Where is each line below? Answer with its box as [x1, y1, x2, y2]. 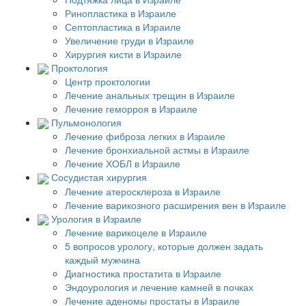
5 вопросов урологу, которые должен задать [65, 238, 263, 253]
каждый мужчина [65, 252, 140, 266]
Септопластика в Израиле [65, 19, 181, 33]
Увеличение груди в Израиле [65, 33, 194, 47]
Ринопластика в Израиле [65, 5, 176, 20]
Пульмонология [51, 115, 122, 129]
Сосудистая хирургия [51, 170, 147, 184]
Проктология [51, 60, 108, 74]
